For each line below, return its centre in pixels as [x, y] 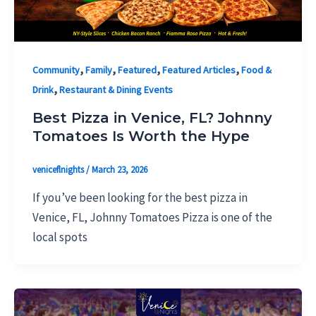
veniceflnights [59, 170]
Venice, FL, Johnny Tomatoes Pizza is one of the [152, 217]
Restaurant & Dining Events [116, 90]
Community [56, 70]
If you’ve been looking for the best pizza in [140, 197]
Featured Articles [199, 70]
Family [98, 70]
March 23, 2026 [119, 170]
